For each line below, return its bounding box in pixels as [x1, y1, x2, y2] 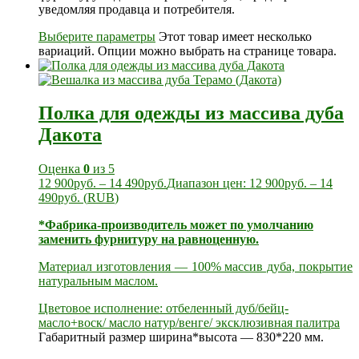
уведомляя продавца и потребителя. [38, 2, 235, 16]
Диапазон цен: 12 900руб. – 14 [167, 176, 333, 191]
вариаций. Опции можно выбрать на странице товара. [38, 43, 337, 58]
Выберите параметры [38, 29, 155, 43]
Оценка [38, 162, 83, 176]
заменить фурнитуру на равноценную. [38, 232, 259, 247]
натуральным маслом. [38, 274, 158, 288]
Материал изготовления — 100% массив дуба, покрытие [38, 260, 353, 274]
